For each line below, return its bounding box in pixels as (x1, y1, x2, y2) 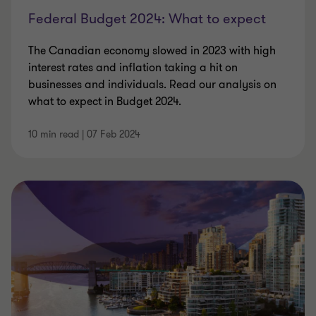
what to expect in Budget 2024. (28, 94, 181, 109)
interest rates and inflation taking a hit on (28, 60, 238, 75)
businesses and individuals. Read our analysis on (28, 77, 276, 92)
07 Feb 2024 (87, 128, 140, 141)
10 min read (28, 128, 79, 141)
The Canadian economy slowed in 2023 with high (28, 43, 276, 59)
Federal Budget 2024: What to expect (28, 9, 266, 28)
